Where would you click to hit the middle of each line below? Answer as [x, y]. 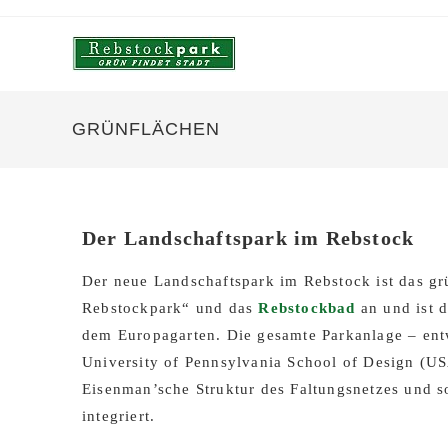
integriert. [119, 416]
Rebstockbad [307, 308]
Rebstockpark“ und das [170, 308]
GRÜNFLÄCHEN [146, 129]
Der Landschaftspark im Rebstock [248, 238]
